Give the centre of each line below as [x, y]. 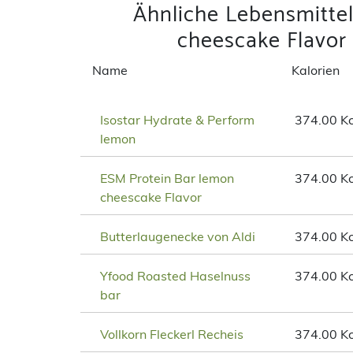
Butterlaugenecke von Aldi [178, 237]
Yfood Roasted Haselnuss [175, 276]
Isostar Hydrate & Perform [177, 120]
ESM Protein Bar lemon [167, 178]
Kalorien [316, 71]
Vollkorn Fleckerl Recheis [172, 334]
